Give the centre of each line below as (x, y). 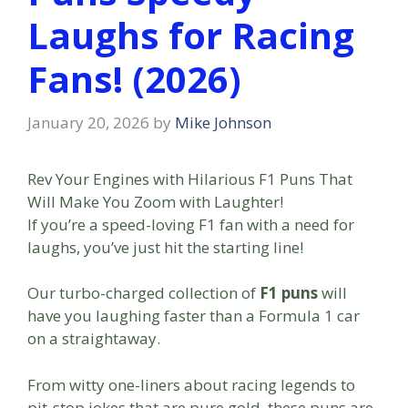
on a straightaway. (94, 339)
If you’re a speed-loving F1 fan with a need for (191, 224)
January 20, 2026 (88, 122)
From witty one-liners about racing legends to (191, 384)
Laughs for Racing (191, 36)
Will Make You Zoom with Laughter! (155, 201)
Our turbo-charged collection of (143, 293)
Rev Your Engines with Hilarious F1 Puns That (190, 178)
